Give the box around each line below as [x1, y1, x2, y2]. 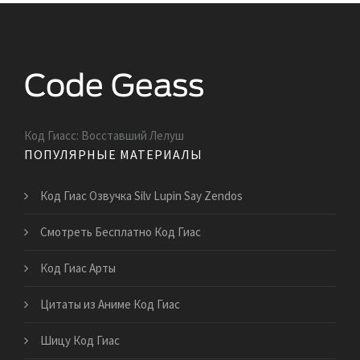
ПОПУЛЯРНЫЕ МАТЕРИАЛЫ [24, 146, 202, 163]
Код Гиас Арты [40, 260, 116, 276]
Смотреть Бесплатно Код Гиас [40, 224, 201, 240]
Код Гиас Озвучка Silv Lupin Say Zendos [40, 188, 243, 204]
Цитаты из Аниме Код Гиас [40, 297, 180, 313]
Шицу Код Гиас [40, 333, 120, 349]
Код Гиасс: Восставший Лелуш [24, 128, 184, 144]
